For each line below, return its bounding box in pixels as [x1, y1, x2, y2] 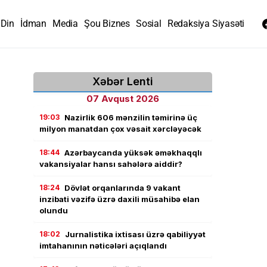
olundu [39, 206, 68, 215]
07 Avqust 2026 [86, 93, 159, 104]
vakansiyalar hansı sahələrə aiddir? [39, 159, 182, 169]
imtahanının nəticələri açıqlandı [39, 241, 167, 250]
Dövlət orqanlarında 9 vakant [64, 183, 181, 193]
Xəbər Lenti [92, 75, 153, 88]
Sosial [136, 18, 162, 29]
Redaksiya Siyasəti [167, 18, 245, 29]
